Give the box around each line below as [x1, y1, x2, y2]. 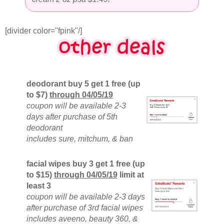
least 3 [26, 181, 51, 190]
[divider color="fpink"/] [5, 26, 82, 35]
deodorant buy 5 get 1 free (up [26, 79, 140, 88]
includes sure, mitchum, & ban [26, 134, 133, 143]
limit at [117, 170, 144, 179]
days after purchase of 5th [26, 112, 117, 121]
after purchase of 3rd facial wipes [26, 203, 143, 212]
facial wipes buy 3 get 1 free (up [26, 159, 145, 168]
